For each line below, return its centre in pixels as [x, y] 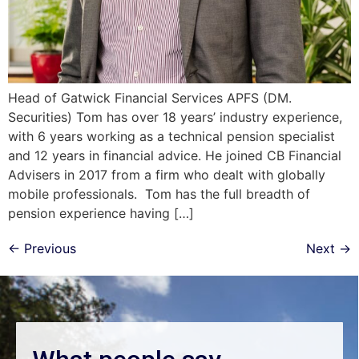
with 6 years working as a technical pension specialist [171, 136]
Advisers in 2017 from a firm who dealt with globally [167, 174]
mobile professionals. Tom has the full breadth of [159, 194]
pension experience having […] [101, 213]
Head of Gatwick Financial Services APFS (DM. [150, 97]
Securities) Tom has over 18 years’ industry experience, [175, 117]
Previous [48, 248]
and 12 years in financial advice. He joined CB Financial [175, 155]
